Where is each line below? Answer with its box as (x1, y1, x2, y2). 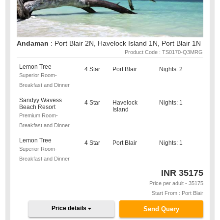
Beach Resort (19, 104, 56, 110)
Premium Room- (19, 112, 58, 118)
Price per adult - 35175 (149, 180, 203, 186)
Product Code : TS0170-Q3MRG (124, 49, 203, 55)
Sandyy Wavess (19, 97, 62, 104)
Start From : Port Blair (151, 190, 203, 196)
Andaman (17, 39, 51, 47)
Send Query (143, 205, 179, 213)
